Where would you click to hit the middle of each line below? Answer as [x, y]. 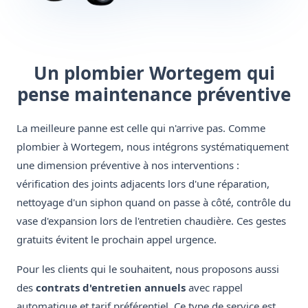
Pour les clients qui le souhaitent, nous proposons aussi [148, 269]
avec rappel [214, 288]
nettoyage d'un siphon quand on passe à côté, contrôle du [154, 202]
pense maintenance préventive [154, 95]
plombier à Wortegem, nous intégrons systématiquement [153, 147]
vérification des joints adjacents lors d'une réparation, [143, 184]
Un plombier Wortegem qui [154, 73]
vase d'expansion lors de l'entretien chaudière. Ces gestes [151, 221]
